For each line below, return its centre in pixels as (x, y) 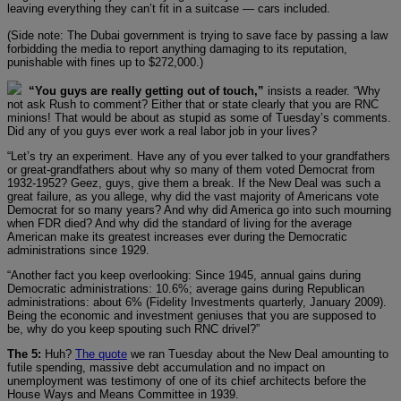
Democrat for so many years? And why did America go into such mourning (199, 209)
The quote (101, 354)
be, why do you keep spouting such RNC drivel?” (133, 328)
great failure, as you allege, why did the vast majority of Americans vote (193, 196)
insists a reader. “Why (322, 90)
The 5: (24, 354)
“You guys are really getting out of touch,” (146, 90)
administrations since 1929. (78, 250)
